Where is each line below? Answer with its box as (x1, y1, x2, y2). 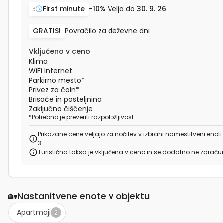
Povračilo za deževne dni (65, 26, 150, 36)
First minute (43, 3, 85, 14)
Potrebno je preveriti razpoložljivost (32, 113, 134, 121)
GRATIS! (33, 26, 61, 36)
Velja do (108, 3, 137, 14)
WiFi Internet (29, 66, 72, 76)
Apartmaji (17, 207, 51, 217)
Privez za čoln (29, 85, 76, 95)
